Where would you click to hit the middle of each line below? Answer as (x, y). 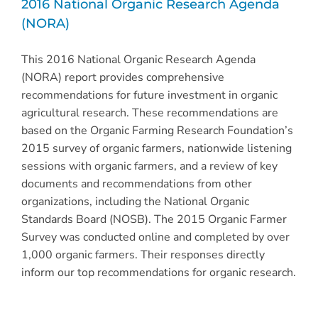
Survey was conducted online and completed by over (155, 237)
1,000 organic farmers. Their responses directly (143, 255)
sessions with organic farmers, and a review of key (149, 166)
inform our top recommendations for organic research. (158, 273)
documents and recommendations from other (136, 184)
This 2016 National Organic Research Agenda (138, 60)
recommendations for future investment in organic (149, 95)
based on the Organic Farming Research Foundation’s (157, 131)
